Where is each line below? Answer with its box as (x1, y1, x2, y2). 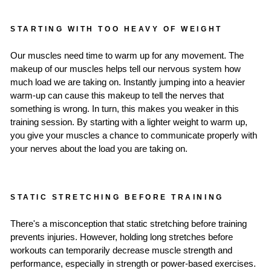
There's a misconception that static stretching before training (10, 218, 247, 229)
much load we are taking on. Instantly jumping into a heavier (10, 77, 245, 87)
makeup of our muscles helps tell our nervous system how (10, 64, 241, 74)
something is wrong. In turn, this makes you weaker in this (10, 103, 239, 114)
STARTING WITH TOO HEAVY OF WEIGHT (10, 24, 223, 33)
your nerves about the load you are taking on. (10, 143, 188, 154)
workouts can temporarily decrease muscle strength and (10, 245, 232, 255)
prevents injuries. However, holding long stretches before (10, 232, 233, 242)
